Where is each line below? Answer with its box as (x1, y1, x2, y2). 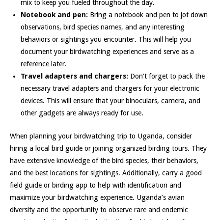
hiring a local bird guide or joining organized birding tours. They (10, 144, 207, 152)
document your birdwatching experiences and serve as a (20, 47, 194, 55)
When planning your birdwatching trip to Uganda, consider (10, 132, 192, 140)
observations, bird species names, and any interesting (20, 23, 185, 31)
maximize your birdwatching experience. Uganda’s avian (10, 193, 185, 201)
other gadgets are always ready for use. (20, 109, 143, 117)
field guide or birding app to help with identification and (10, 181, 181, 189)
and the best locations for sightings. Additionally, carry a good (10, 168, 202, 177)
